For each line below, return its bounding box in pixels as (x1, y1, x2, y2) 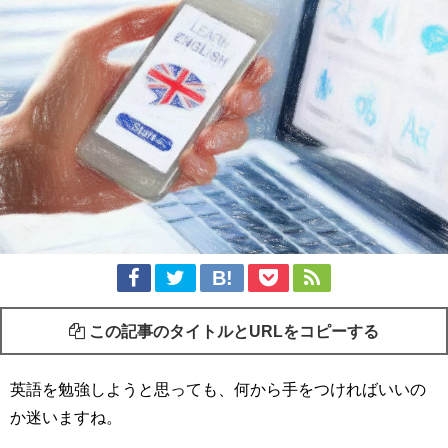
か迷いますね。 (10, 409, 122, 426)
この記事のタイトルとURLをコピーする (85, 323, 379, 340)
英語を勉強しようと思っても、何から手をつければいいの (10, 381, 426, 398)
